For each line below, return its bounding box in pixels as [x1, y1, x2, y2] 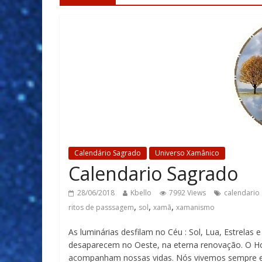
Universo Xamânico [155, 148, 219, 158]
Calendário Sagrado [74, 148, 141, 158]
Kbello [130, 188, 151, 198]
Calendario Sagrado [68, 161, 238, 186]
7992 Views [169, 188, 206, 198]
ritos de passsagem [68, 202, 134, 212]
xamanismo [176, 202, 215, 212]
